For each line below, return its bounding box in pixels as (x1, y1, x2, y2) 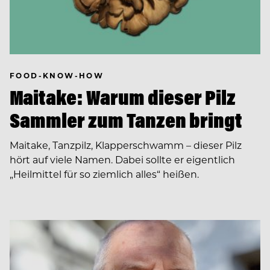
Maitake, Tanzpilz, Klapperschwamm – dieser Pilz (10, 138, 242, 151)
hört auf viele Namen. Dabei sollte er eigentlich (10, 152, 235, 166)
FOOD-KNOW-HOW (10, 71, 104, 81)
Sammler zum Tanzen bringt (10, 107, 242, 133)
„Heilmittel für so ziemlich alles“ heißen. (10, 167, 199, 180)
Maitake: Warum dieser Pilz (10, 84, 236, 110)
